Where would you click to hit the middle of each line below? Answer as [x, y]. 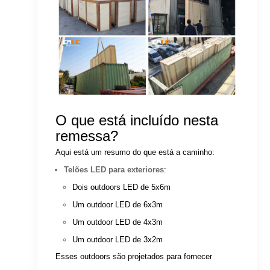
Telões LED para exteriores [114, 170]
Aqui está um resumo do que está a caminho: [135, 152]
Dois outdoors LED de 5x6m [122, 187]
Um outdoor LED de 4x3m [118, 222]
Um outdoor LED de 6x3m [118, 205]
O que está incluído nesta [137, 121]
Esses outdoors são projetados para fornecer [134, 257]
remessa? [87, 136]
